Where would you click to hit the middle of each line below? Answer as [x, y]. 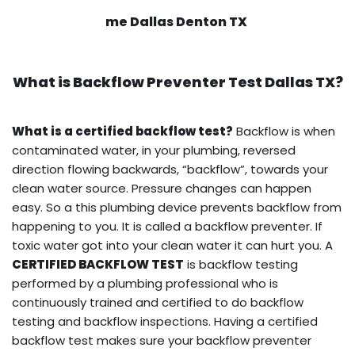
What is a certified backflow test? [122, 131]
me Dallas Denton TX [177, 21]
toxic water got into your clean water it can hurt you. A [172, 245]
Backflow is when [284, 131]
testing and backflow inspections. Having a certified [165, 321]
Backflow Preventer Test [167, 82]
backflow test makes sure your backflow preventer [162, 340]
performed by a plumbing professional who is [145, 283]
